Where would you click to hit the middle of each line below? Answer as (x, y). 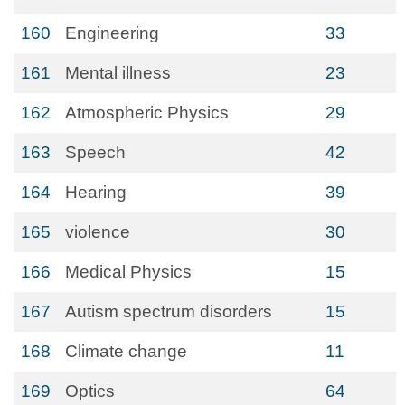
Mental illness (118, 73)
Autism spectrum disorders (169, 311)
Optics (90, 391)
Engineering (112, 33)
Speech (95, 152)
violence (98, 232)
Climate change (126, 351)
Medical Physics (128, 272)
